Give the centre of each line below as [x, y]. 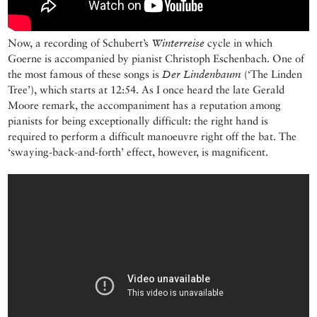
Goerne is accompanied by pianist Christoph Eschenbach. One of [156, 59]
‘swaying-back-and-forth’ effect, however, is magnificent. [138, 152]
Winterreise [178, 43]
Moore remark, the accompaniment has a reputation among [145, 105]
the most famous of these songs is [85, 74]
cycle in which [239, 43]
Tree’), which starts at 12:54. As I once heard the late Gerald [146, 90]
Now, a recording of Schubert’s [80, 43]
